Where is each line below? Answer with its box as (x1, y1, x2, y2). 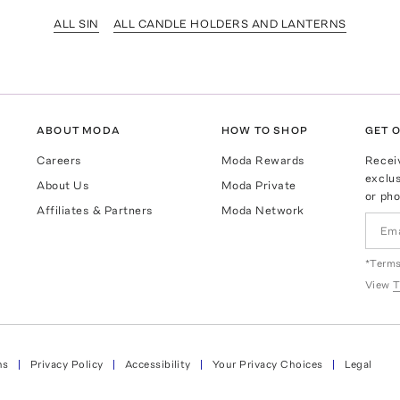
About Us (37, 179, 90, 193)
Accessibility (124, 357, 191, 371)
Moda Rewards (221, 154, 305, 168)
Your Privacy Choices (212, 357, 323, 371)
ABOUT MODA (37, 124, 121, 137)
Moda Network (221, 204, 304, 218)
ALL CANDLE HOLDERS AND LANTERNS (112, 17, 346, 30)
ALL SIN (54, 17, 99, 30)
